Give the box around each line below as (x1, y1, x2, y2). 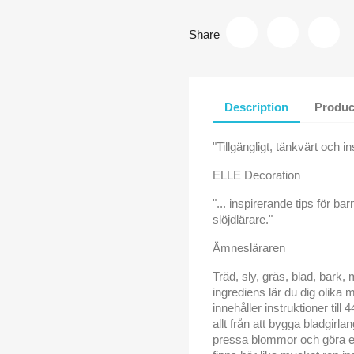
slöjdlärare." (213, 213, 273, 227)
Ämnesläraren (213, 241, 285, 255)
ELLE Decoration (213, 168, 300, 183)
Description (224, 100, 288, 114)
